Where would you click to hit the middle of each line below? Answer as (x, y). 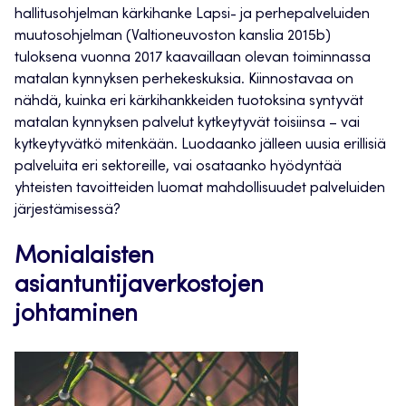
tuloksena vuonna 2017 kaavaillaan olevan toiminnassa (193, 58)
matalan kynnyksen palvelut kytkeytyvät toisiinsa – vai (187, 124)
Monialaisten (84, 258)
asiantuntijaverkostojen (139, 287)
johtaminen (76, 316)
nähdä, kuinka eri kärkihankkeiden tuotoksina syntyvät (189, 102)
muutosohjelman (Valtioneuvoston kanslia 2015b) (173, 37)
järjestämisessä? (68, 211)
